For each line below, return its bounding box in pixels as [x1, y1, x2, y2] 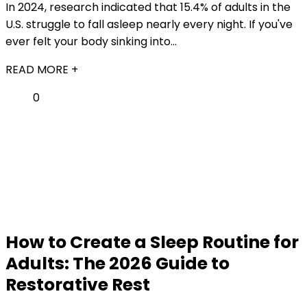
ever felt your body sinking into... [5, 34, 177, 49]
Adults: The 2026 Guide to [5, 251, 230, 275]
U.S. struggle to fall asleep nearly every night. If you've [5, 16, 293, 32]
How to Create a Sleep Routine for [5, 230, 299, 254]
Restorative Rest [5, 273, 150, 297]
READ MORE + [5, 62, 78, 77]
